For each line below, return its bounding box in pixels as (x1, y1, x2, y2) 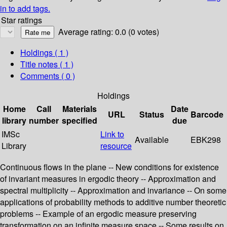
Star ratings (1, 14, 42, 26)
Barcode (191, 108, 223, 121)
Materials (62, 103, 97, 115)
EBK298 (191, 134, 221, 146)
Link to (100, 128, 124, 140)
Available (135, 134, 169, 146)
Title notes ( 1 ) (20, 58, 73, 70)
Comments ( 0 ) (20, 70, 75, 82)
